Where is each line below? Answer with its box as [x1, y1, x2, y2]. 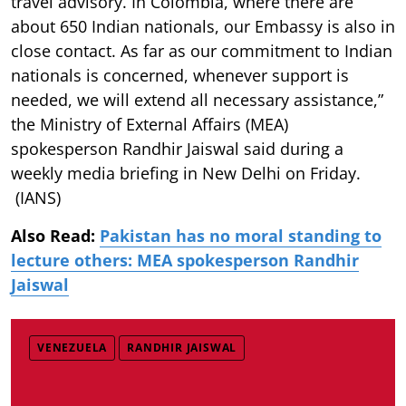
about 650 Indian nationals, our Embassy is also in [11, 14, 395, 37]
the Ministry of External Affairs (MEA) [11, 112, 288, 135]
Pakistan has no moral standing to [100, 224, 382, 246]
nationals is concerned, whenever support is [11, 63, 349, 86]
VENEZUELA [37, 339, 108, 355]
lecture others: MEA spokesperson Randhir [11, 248, 359, 271]
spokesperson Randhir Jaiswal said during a [11, 137, 343, 159]
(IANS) [11, 186, 61, 208]
